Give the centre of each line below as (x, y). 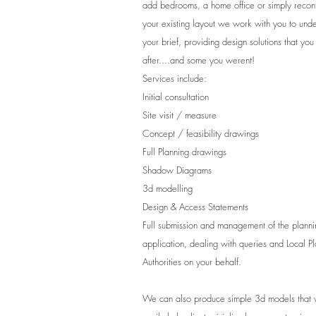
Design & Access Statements (195, 207)
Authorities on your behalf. (192, 262)
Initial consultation (176, 97)
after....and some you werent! (199, 60)
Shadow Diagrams (177, 170)
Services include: (175, 78)
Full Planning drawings (184, 152)
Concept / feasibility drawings (201, 133)
